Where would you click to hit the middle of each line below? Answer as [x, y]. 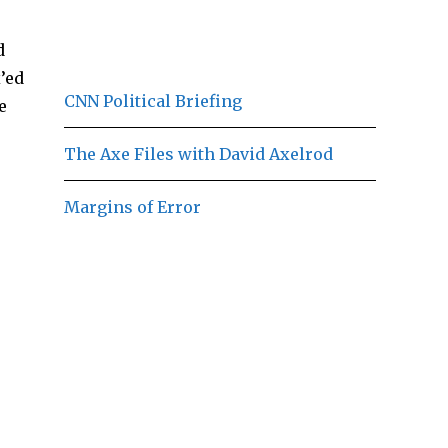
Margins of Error [132, 206]
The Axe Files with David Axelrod [198, 153]
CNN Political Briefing [153, 100]
